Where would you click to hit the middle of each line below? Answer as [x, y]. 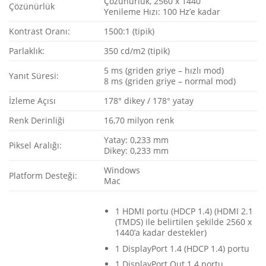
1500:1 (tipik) [129, 31]
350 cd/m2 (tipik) [137, 51]
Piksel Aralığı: [35, 145]
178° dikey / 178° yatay [149, 101]
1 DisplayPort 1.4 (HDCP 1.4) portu [182, 248]
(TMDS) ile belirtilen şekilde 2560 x [183, 222]
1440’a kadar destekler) [161, 233]
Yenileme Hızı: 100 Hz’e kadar [162, 12]
